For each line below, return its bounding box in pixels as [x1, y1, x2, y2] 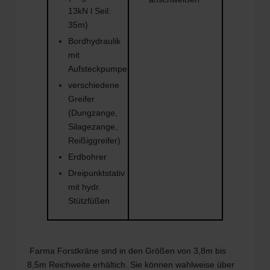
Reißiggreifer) [68, 135, 121, 145]
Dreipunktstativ [68, 168, 125, 178]
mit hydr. [68, 181, 101, 192]
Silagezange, [68, 121, 118, 131]
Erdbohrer [68, 151, 107, 162]
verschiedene [68, 80, 119, 90]
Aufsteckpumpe [68, 63, 127, 74]
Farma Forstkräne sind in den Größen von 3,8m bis [27, 245, 227, 256]
